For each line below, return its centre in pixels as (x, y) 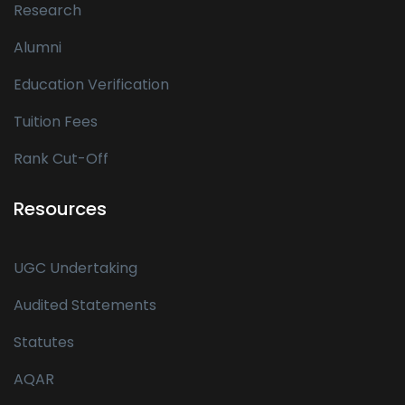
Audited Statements (85, 305)
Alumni (38, 47)
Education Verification (91, 84)
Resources (60, 208)
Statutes (44, 342)
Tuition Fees (56, 121)
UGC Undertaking (75, 268)
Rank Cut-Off (61, 158)
